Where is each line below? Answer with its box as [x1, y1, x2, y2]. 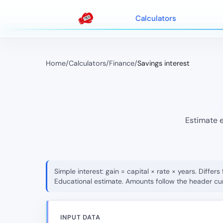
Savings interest [137, 59, 190, 68]
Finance [109, 59, 134, 68]
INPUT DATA [60, 213, 101, 222]
